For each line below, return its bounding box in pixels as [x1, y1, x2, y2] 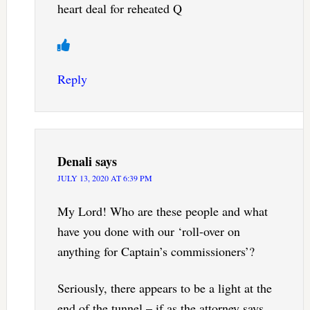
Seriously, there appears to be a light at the [57, 280, 272, 297]
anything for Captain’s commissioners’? [57, 243, 255, 260]
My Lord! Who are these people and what [57, 203, 268, 220]
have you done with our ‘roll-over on [57, 223, 240, 240]
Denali [57, 152, 92, 171]
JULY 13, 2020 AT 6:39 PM [57, 172, 152, 184]
